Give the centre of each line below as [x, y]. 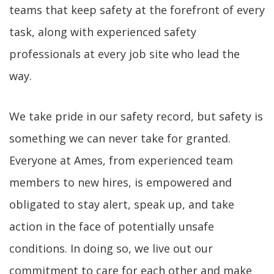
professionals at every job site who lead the [124, 54]
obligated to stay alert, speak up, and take [122, 204]
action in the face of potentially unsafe [112, 226]
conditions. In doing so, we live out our [111, 248]
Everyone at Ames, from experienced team [121, 160]
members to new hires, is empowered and [120, 182]
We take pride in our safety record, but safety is [136, 116]
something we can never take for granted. [120, 138]
